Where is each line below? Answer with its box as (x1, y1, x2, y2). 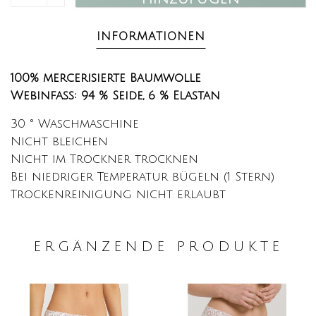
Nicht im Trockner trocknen (11, 152, 198, 166)
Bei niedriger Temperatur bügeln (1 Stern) (11, 170, 274, 184)
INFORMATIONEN (97, 30, 205, 44)
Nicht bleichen (11, 135, 108, 149)
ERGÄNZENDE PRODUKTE (33, 239, 283, 255)
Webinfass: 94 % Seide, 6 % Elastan (11, 89, 220, 103)
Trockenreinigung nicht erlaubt (11, 188, 226, 202)
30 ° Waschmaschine (11, 117, 139, 131)
